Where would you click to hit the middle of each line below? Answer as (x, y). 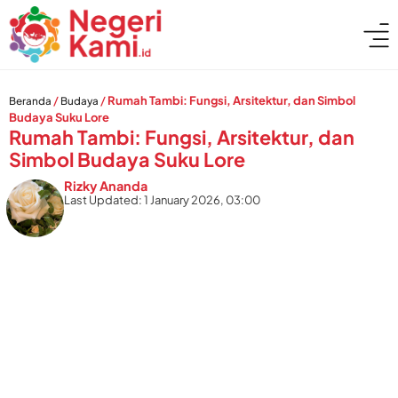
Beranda (30, 100)
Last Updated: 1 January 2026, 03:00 (163, 199)
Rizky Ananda (106, 185)
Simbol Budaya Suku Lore (127, 159)
